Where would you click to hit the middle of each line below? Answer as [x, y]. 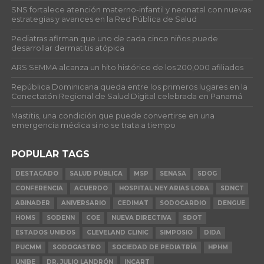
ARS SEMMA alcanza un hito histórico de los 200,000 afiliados [127, 67]
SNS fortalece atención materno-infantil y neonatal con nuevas [131, 9]
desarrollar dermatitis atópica [67, 48]
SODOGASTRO [76, 247]
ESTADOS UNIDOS [45, 232]
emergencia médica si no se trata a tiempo [93, 125]
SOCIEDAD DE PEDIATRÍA [154, 247]
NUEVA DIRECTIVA [141, 217]
